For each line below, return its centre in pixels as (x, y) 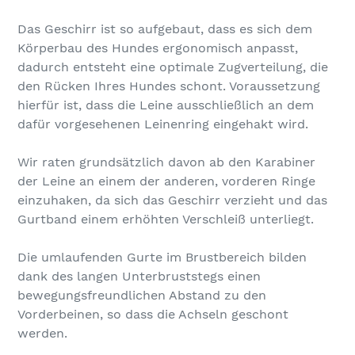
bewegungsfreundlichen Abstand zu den (142, 295)
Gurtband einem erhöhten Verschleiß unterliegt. (166, 219)
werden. (42, 333)
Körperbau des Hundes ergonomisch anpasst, (158, 48)
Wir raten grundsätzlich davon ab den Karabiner (166, 162)
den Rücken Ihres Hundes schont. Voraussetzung (169, 86)
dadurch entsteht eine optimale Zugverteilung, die (173, 67)
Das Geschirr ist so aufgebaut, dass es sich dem (165, 29)
